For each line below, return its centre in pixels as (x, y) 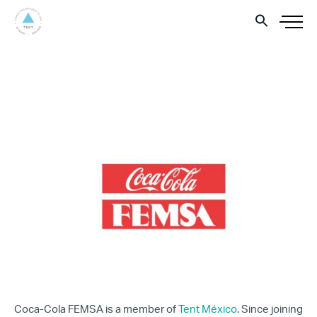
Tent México (208, 310)
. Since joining (270, 310)
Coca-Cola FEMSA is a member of (96, 310)
